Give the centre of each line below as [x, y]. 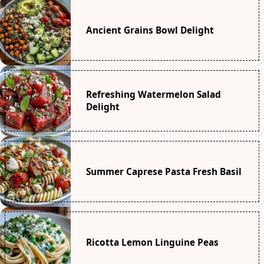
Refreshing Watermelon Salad [153, 95]
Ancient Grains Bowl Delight [150, 30]
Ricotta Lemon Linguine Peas [152, 242]
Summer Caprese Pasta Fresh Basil [164, 171]
